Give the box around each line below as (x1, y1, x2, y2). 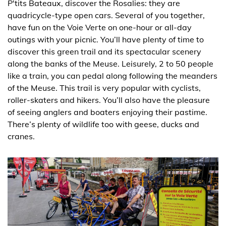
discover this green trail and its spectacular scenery (8, 46, 201, 57)
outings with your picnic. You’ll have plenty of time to (8, 34, 204, 45)
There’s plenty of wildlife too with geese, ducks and (8, 119, 199, 130)
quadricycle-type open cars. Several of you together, (8, 10, 205, 21)
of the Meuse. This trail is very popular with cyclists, (8, 83, 201, 93)
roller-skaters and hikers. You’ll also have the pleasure (8, 95, 210, 105)
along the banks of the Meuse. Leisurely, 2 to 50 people (8, 59, 213, 69)
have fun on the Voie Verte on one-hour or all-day (8, 22, 192, 33)
